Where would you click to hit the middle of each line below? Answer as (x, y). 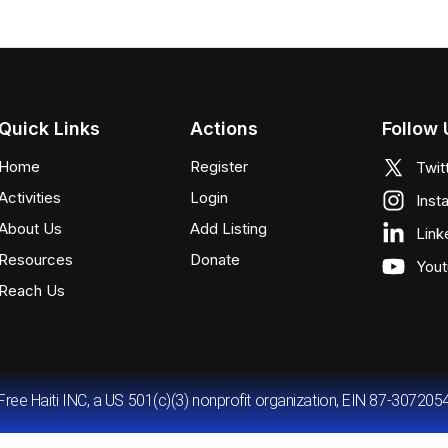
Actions (224, 128)
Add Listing (229, 228)
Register (219, 166)
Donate (215, 259)
